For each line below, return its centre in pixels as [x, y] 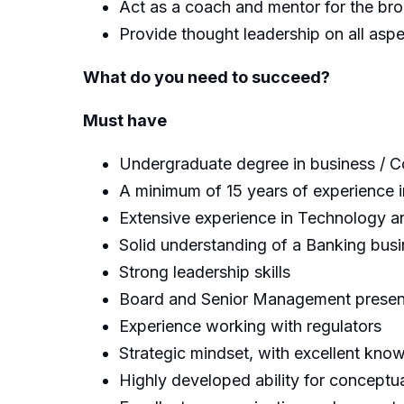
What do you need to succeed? [207, 77]
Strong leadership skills [205, 271]
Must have [125, 120]
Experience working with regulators [250, 326]
